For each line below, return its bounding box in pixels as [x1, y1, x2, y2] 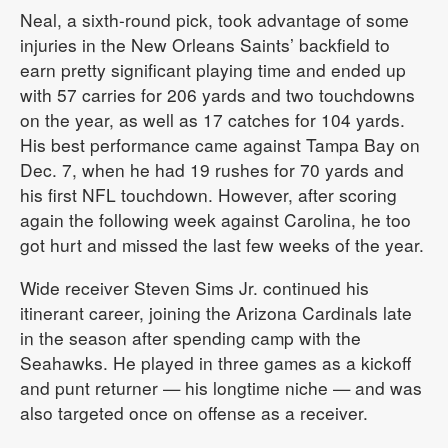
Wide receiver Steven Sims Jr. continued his [20, 274, 369, 300]
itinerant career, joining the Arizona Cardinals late [20, 299, 412, 325]
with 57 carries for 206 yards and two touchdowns [20, 81, 415, 107]
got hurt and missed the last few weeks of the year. [20, 231, 424, 257]
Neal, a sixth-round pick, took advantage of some [20, 6, 409, 32]
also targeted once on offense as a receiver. [20, 399, 368, 425]
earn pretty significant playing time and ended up [20, 56, 406, 82]
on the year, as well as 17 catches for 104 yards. [20, 106, 405, 132]
